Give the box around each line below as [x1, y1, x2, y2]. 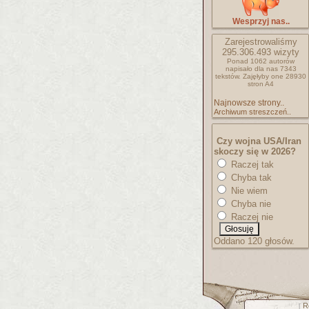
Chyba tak [228, 172, 272, 183]
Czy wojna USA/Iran [217, 136, 301, 146]
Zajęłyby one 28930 [243, 72, 306, 80]
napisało [225, 65, 255, 72]
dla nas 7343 [254, 65, 297, 72]
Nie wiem [228, 186, 268, 196]
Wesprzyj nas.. [232, 17, 290, 26]
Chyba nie [228, 199, 271, 209]
